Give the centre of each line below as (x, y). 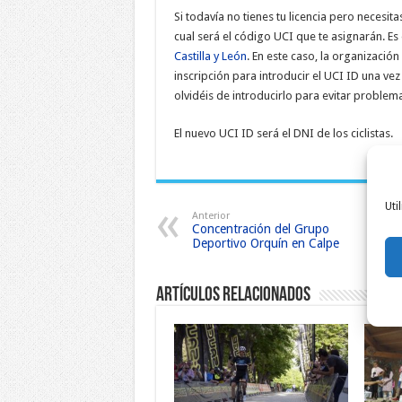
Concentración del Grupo (260, 229)
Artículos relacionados (233, 296)
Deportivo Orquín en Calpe (265, 243)
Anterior (210, 216)
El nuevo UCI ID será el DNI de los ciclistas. (283, 133)
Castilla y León (210, 56)
